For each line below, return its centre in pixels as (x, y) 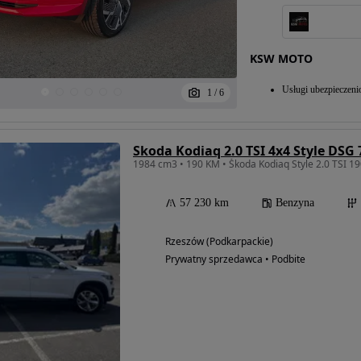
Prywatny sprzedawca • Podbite (235, 259)
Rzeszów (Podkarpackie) (219, 241)
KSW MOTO (281, 58)
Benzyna (295, 202)
